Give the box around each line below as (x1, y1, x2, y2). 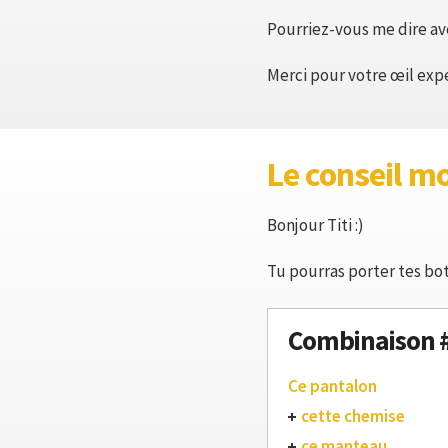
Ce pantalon (288, 375, 377, 397)
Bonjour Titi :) (267, 214, 364, 236)
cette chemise (301, 405, 405, 427)
